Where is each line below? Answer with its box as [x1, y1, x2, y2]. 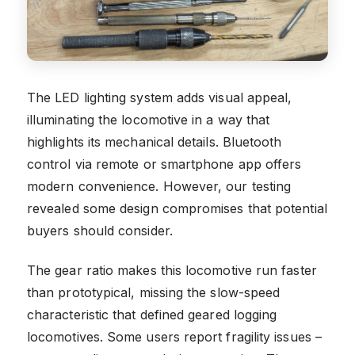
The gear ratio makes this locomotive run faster [27, 262, 317, 279]
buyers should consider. [27, 223, 173, 239]
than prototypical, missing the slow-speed [27, 284, 281, 301]
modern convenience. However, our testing [27, 178, 292, 195]
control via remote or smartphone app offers [27, 156, 302, 173]
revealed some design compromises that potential [27, 200, 327, 217]
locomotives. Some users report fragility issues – [27, 329, 322, 345]
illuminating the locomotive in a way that [27, 112, 270, 128]
